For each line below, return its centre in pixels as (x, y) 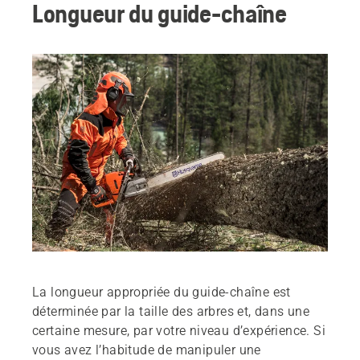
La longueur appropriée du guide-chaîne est (162, 292)
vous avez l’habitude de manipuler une (147, 350)
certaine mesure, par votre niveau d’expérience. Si (179, 330)
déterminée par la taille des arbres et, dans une (171, 311)
